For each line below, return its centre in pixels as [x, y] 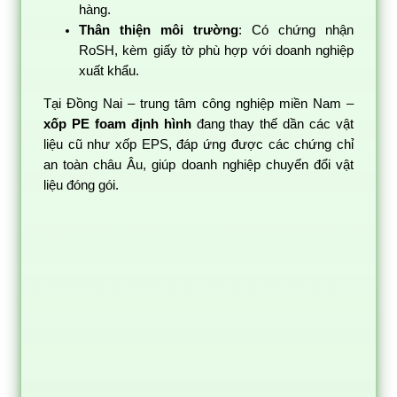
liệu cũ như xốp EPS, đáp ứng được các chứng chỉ [198, 145]
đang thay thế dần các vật [272, 125]
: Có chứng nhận [296, 30]
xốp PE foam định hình [117, 125]
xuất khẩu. [109, 70]
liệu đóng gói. [81, 186]
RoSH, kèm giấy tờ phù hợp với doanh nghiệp [216, 50]
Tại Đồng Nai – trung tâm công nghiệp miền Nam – [198, 104]
